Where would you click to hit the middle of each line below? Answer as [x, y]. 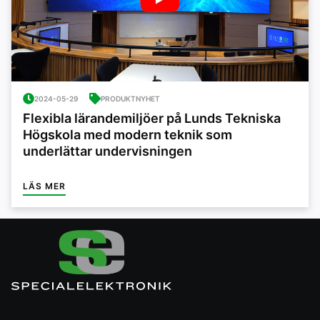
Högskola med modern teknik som [127, 135]
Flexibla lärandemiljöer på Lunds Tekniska [152, 119]
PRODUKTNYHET [130, 98]
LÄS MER [44, 186]
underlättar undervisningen [107, 151]
